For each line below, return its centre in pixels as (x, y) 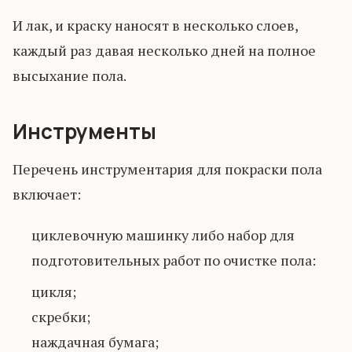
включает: (47, 194)
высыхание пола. (70, 75)
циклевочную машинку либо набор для (163, 235)
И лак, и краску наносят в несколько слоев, (155, 25)
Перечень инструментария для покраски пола (167, 169)
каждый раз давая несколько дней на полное (164, 50)
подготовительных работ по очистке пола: (174, 260)
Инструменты (84, 131)
